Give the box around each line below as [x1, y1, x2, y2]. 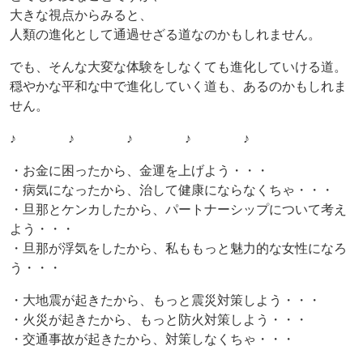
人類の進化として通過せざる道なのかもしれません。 [10, 27, 321, 41]
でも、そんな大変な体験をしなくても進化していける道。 [10, 59, 347, 74]
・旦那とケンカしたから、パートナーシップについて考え [10, 202, 347, 216]
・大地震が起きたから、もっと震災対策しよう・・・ [10, 293, 321, 307]
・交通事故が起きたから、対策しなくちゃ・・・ [10, 331, 295, 346]
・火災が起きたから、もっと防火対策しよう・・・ [10, 312, 308, 327]
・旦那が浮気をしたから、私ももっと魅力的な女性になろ [10, 241, 347, 255]
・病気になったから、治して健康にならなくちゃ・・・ [10, 182, 334, 197]
